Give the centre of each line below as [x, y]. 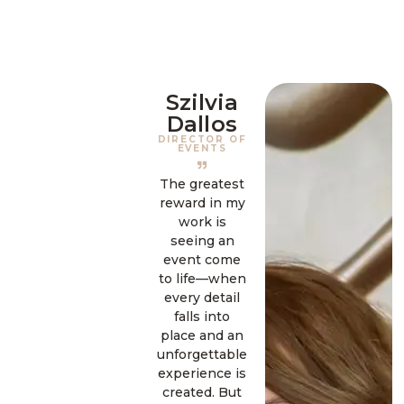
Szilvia [202, 102]
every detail [202, 297]
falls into [202, 316]
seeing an [202, 240]
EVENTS [202, 148]
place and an [202, 335]
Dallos [202, 124]
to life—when [202, 278]
